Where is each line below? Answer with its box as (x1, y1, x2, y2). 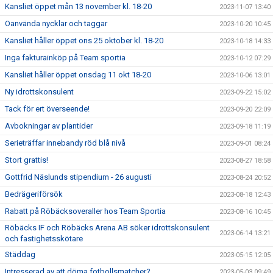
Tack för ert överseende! (5, 104, 90, 113)
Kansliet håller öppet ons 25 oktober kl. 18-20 (5, 36, 163, 45)
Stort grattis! (5, 155, 48, 165)
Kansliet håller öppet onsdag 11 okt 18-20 (5, 70, 151, 79)
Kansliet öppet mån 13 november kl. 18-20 (5, 2, 152, 11)
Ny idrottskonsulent (5, 87, 74, 96)
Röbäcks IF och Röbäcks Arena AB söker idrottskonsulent (5, 223, 210, 232)
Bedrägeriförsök (5, 190, 63, 199)
